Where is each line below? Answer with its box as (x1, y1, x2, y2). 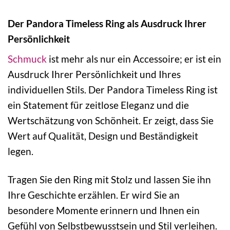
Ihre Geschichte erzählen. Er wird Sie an (8, 189, 180, 201)
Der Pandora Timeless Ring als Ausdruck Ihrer (8, 17, 206, 29)
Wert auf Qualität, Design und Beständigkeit (8, 130, 198, 142)
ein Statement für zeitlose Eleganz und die (8, 99, 189, 111)
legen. (8, 145, 33, 158)
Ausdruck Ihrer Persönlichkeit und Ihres (8, 68, 181, 81)
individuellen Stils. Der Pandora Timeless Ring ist (8, 84, 218, 96)
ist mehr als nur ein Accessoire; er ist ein (47, 53, 221, 65)
